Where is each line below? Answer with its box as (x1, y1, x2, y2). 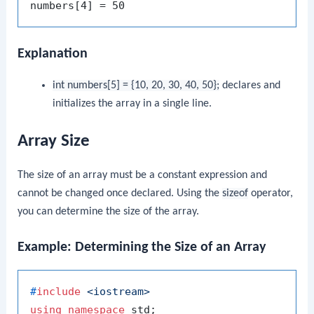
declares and (219, 79, 280, 91)
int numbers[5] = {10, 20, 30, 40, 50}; (52, 79, 219, 91)
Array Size (18, 132, 90, 150)
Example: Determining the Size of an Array (18, 240, 266, 254)
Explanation (18, 46, 88, 61)
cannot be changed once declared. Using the (18, 187, 223, 199)
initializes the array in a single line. (52, 97, 212, 109)
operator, (248, 187, 294, 199)
